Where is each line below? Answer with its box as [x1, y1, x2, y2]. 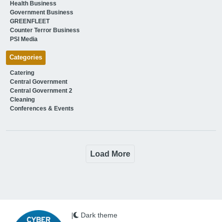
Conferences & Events [9, 105, 74, 112]
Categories [9, 54, 42, 61]
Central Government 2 [9, 87, 72, 94]
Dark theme [80, 211, 117, 219]
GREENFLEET [9, 17, 50, 25]
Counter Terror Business [9, 26, 80, 34]
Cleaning [9, 96, 35, 103]
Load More [90, 149, 130, 158]
